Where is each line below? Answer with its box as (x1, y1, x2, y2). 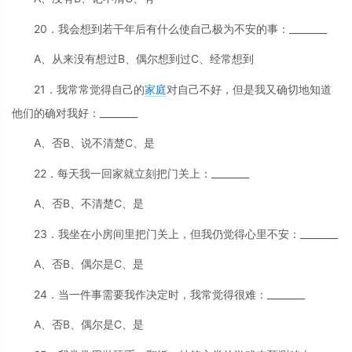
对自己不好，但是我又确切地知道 (167, 82, 332, 96)
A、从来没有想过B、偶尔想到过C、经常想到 (34, 52, 254, 66)
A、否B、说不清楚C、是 (34, 136, 155, 150)
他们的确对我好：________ (12, 105, 137, 119)
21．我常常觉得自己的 (34, 82, 145, 96)
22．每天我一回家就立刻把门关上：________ (34, 166, 249, 180)
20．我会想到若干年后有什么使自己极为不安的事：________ (34, 21, 327, 35)
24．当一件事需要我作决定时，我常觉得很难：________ (34, 287, 305, 301)
